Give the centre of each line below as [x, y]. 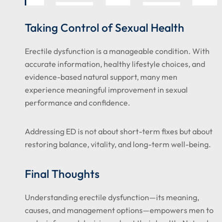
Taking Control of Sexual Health [105, 28]
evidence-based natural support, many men [101, 77]
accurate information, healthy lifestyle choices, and [115, 64]
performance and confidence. [78, 103]
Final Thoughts [62, 174]
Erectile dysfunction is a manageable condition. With [117, 51]
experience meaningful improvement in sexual [106, 90]
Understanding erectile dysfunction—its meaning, [112, 197]
